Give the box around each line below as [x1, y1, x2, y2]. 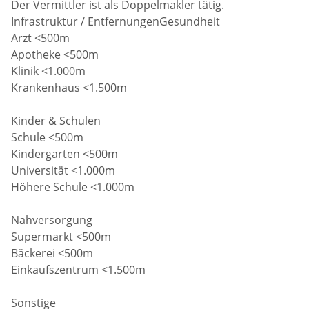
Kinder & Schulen [11, 112, 101, 128]
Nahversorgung [11, 212, 93, 228]
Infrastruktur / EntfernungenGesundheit [11, 13, 221, 29]
